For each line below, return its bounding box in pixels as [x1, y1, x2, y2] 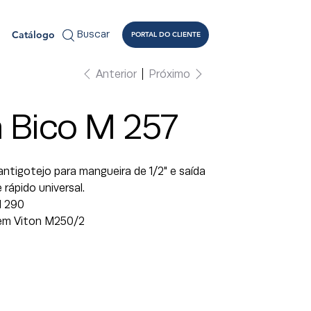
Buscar [77, 28, 110, 41]
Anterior [96, 67, 137, 81]
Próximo [149, 67, 191, 81]
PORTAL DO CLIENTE [131, 30, 201, 40]
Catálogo [11, 28, 55, 41]
